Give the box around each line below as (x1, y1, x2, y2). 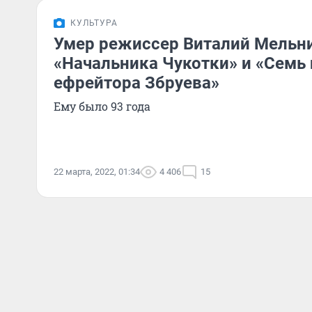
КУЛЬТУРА (70, 18, 118, 28)
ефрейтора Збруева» (54, 73, 219, 93)
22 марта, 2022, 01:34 (54, 166, 140, 177)
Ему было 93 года (54, 99, 150, 114)
